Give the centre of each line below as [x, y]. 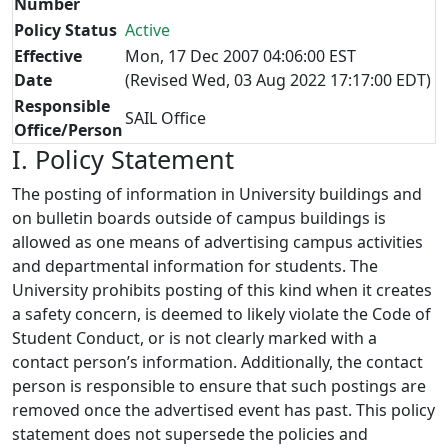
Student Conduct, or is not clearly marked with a [194, 338]
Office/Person [68, 130]
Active [147, 30]
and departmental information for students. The [195, 266]
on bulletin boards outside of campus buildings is [199, 218]
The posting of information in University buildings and [217, 194]
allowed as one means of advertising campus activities [217, 242]
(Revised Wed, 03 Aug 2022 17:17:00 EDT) [278, 80]
